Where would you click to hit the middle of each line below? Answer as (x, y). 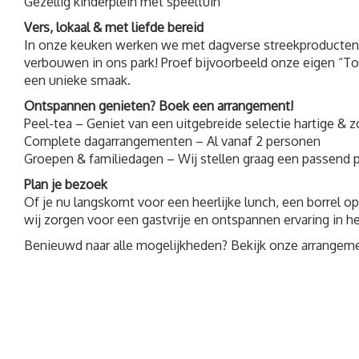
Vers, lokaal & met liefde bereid (114, 27)
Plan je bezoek (66, 184)
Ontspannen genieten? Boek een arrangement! (159, 105)
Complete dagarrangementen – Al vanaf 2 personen (172, 141)
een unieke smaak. (77, 80)
